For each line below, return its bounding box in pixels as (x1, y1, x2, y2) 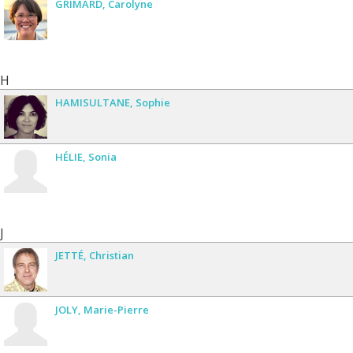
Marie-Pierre (84, 302, 149, 317)
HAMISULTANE (55, 95, 130, 110)
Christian (89, 247, 134, 262)
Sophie (136, 95, 170, 110)
